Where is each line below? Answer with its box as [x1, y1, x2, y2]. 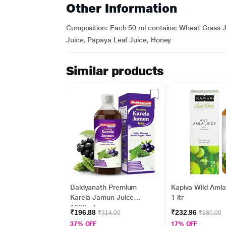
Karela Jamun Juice [70, 193, 134, 201]
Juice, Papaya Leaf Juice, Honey [66, 36, 172, 44]
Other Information [66, 1, 177, 16]
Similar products [66, 64, 164, 78]
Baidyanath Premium [70, 183, 137, 191]
